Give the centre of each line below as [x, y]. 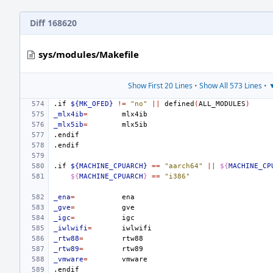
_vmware [69, 259]
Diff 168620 [53, 23]
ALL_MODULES [222, 104]
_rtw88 [66, 239]
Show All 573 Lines [230, 86]
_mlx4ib [69, 114]
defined [179, 104]
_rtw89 [66, 249]
